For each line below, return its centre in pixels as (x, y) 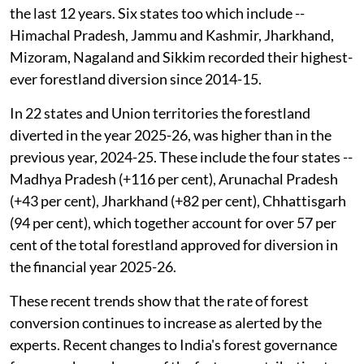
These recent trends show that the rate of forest (159, 301)
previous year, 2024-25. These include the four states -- (181, 157)
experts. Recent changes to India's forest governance (173, 345)
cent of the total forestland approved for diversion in (174, 245)
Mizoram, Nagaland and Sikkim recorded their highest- (181, 57)
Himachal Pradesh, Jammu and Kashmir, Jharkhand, (172, 35)
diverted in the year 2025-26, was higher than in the (171, 135)
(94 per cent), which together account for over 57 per (173, 223)
